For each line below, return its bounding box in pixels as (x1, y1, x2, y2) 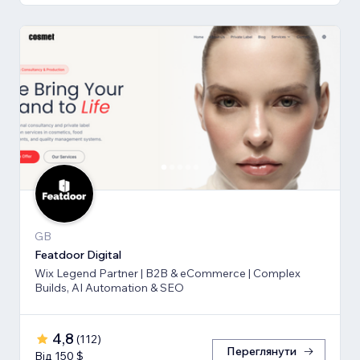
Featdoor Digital (35, 247, 121, 262)
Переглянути (227, 343, 297, 358)
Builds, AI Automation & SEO (35, 280, 184, 295)
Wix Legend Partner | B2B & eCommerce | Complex (35, 265, 301, 280)
